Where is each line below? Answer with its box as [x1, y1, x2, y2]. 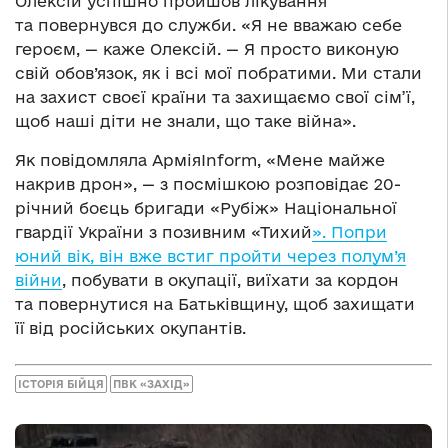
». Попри [312, 223, 387, 242]
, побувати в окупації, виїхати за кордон [62, 271, 399, 290]
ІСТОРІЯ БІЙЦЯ [18, 377, 104, 390]
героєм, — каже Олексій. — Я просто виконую [15, 40, 399, 59]
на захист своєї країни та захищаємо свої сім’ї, [15, 88, 415, 107]
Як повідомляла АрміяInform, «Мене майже [15, 151, 385, 170]
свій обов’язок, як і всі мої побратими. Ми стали [15, 64, 422, 83]
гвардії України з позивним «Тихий [15, 223, 312, 242]
